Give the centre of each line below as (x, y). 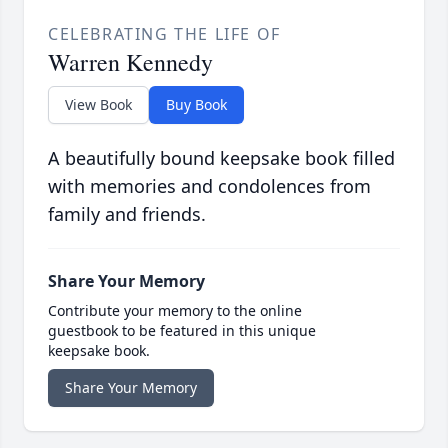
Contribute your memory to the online (175, 311)
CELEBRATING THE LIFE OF (164, 34)
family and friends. (127, 214)
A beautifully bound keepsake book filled (221, 158)
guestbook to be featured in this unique (182, 331)
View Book (98, 105)
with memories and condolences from (209, 186)
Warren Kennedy (130, 62)
